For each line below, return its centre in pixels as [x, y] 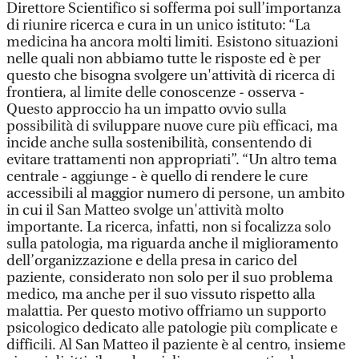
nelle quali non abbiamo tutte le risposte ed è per [163, 59]
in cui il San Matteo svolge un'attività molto [145, 210]
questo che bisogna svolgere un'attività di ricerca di [171, 76]
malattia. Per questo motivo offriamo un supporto [166, 311]
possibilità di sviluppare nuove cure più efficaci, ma [172, 126]
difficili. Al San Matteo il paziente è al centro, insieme [176, 345]
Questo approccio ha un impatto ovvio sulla [146, 109]
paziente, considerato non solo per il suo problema [169, 278]
